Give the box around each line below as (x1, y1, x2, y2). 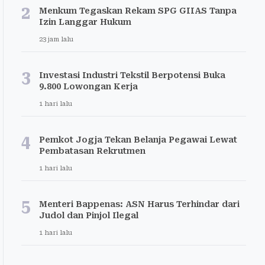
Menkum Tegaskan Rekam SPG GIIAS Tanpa (39, 6, 237, 15)
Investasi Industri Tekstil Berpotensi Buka (39, 70, 225, 80)
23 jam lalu (39, 35, 73, 43)
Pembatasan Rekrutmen (39, 146, 146, 156)
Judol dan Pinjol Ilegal (39, 211, 138, 220)
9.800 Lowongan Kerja (39, 82, 138, 91)
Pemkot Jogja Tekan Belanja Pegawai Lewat (39, 135, 237, 144)
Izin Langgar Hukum (39, 17, 131, 27)
